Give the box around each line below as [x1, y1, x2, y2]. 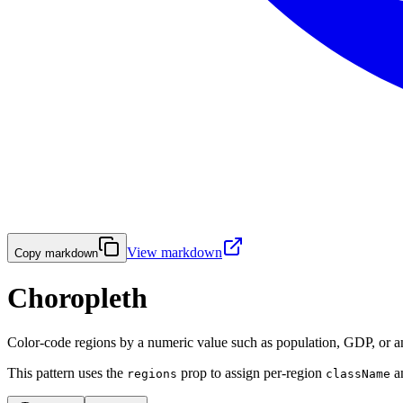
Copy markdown [14, 246, 98, 260]
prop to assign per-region [177, 364, 326, 381]
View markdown [127, 244, 222, 260]
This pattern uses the [7, 364, 127, 381]
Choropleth [7, 282, 148, 315]
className [326, 366, 390, 381]
